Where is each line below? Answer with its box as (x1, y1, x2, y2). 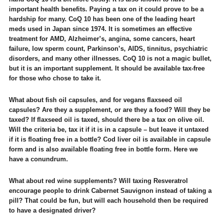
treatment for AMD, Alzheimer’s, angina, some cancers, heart (8, 35, 195, 42)
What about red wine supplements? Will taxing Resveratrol (8, 177, 188, 184)
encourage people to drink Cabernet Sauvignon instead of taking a (8, 187, 212, 194)
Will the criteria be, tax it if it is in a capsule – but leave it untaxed (8, 126, 209, 133)
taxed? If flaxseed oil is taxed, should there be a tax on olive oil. (8, 116, 204, 123)
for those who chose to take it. (8, 74, 101, 82)
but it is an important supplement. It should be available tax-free (8, 65, 205, 72)
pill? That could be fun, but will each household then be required (8, 197, 208, 204)
